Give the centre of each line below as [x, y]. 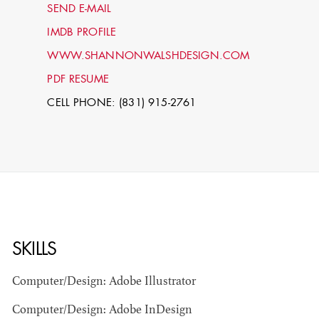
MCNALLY [61, 200]
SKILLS [34, 251]
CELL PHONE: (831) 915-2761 [122, 103]
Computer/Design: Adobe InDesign [102, 311]
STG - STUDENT [72, 244]
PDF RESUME [78, 80]
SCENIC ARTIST [72, 258]
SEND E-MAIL [79, 9]
